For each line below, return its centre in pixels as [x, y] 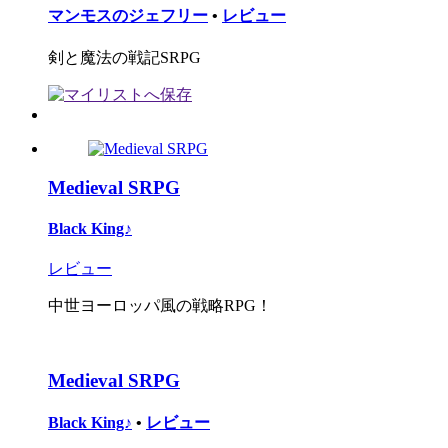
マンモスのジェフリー [128, 15]
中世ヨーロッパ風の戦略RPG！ [160, 306]
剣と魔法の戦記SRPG [124, 58]
